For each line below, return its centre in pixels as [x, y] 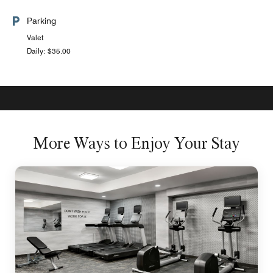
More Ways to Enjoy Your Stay [136, 143]
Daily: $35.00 [49, 51]
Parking [41, 21]
